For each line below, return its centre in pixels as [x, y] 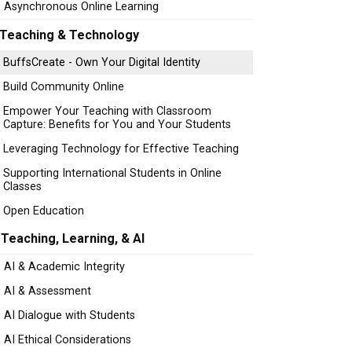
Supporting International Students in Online [112, 173]
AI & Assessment [48, 291]
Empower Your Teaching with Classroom [107, 111]
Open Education [44, 211]
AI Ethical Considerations [68, 340]
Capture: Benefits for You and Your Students [117, 125]
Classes [22, 187]
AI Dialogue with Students [70, 315]
